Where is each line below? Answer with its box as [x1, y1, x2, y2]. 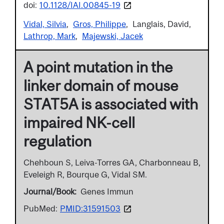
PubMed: [23, 203, 57, 213]
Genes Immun [80, 186, 133, 196]
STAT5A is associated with [23, 95, 198, 112]
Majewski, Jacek [82, 30, 143, 41]
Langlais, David [132, 18, 189, 29]
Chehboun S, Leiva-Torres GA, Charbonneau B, [23, 157, 200, 167]
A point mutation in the [23, 58, 173, 75]
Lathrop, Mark [23, 30, 75, 41]
